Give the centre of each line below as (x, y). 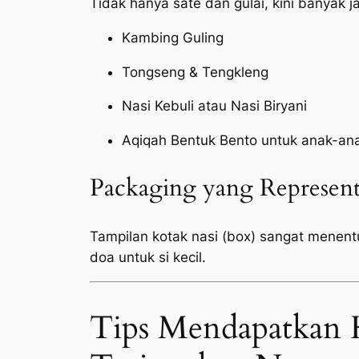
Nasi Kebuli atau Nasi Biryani (214, 106)
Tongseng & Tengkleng (195, 72)
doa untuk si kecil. (148, 258)
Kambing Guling (173, 37)
